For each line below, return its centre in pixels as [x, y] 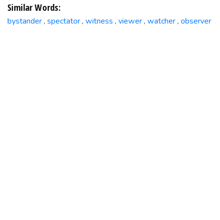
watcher [161, 21]
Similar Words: [34, 7]
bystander [24, 21]
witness [99, 21]
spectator [63, 21]
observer [196, 21]
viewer [130, 21]
